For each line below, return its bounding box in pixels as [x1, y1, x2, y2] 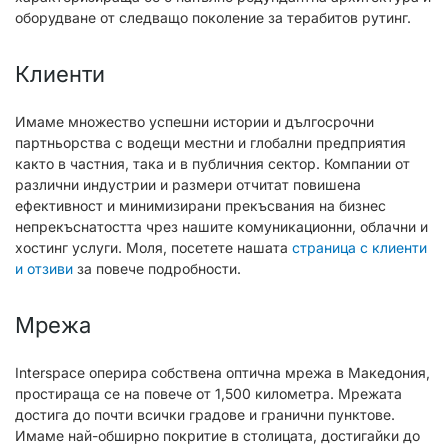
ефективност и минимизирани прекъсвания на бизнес [15, 197, 386, 215]
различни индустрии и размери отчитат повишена [15, 176, 361, 194]
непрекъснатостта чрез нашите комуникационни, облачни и [15, 218, 428, 236]
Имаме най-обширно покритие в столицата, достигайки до [15, 427, 420, 445]
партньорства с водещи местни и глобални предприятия [15, 134, 406, 152]
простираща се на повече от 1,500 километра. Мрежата [15, 385, 402, 403]
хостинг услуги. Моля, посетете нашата [15, 239, 292, 257]
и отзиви [15, 260, 73, 278]
